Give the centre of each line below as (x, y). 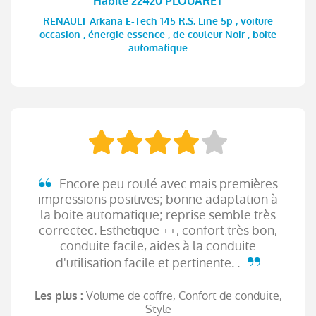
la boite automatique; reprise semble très (158, 214)
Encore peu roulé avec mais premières (167, 183)
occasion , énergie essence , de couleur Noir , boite (158, 35)
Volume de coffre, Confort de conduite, (184, 296)
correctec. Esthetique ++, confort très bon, (158, 230)
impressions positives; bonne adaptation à (158, 199)
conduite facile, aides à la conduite (158, 245)
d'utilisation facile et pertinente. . (149, 262)
